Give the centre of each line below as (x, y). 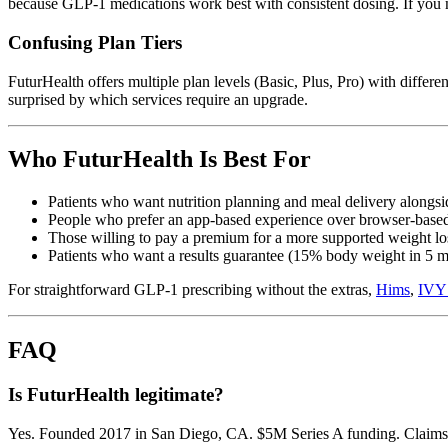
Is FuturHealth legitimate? (116, 395)
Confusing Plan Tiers (95, 42)
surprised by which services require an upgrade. (158, 99)
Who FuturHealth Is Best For (159, 159)
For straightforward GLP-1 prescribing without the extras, (192, 290)
